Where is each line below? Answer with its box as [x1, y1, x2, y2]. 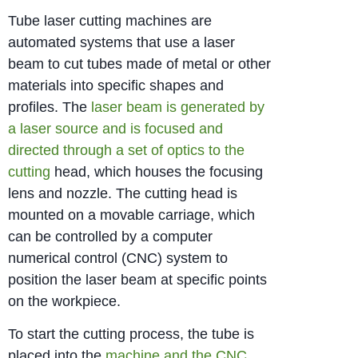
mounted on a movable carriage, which [8, 206, 255, 223]
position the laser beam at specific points [8, 271, 267, 288]
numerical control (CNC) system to [8, 249, 228, 266]
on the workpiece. [8, 292, 121, 309]
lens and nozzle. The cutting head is [8, 185, 237, 201]
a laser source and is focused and [8, 120, 223, 137]
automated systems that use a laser [8, 34, 235, 50]
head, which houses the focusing [50, 163, 263, 180]
